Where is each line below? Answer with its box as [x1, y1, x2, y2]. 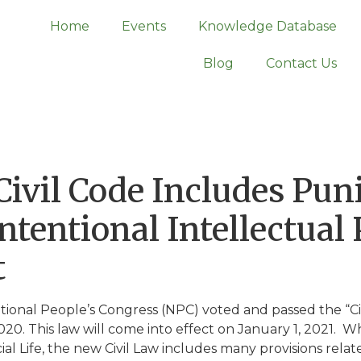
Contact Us [265, 56, 337, 71]
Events [121, 19, 166, 34]
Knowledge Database [197, 19, 337, 34]
